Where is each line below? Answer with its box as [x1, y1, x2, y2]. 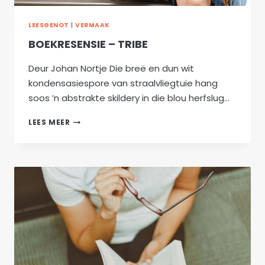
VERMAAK [75, 20, 110, 30]
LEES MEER [28, 117, 70, 128]
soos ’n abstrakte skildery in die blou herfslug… [28, 92, 230, 105]
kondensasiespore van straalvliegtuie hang [28, 77, 218, 90]
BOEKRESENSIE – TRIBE [28, 37, 148, 52]
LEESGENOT [28, 20, 69, 30]
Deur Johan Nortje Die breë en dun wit [28, 62, 194, 75]
